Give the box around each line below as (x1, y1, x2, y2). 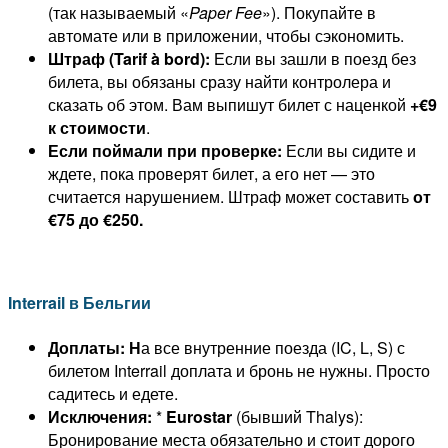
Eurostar (166, 404, 232, 428)
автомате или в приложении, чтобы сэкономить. (48, 24, 404, 48)
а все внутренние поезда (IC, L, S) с (141, 335, 405, 359)
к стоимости (48, 116, 146, 140)
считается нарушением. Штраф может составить (48, 185, 413, 209)
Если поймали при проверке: (48, 139, 282, 163)
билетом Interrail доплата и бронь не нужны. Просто (48, 358, 430, 382)
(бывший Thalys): (232, 404, 363, 428)
